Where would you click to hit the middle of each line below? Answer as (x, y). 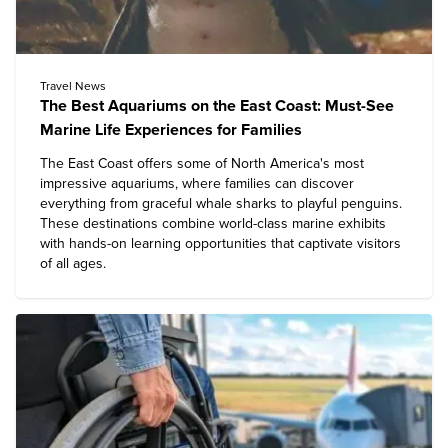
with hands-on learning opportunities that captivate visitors (220, 243)
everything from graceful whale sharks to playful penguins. (221, 203)
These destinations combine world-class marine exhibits (213, 223)
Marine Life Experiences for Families (171, 130)
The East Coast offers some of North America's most (202, 163)
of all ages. (73, 263)
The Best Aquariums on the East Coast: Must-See (217, 106)
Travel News (73, 86)
